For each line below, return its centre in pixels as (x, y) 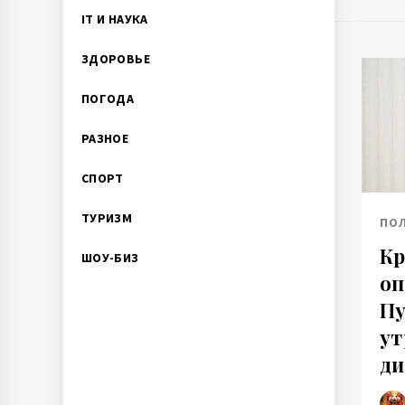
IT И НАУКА (115, 19)
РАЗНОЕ (105, 138)
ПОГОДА (108, 99)
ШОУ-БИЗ (110, 258)
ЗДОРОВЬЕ (116, 59)
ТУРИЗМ (107, 218)
